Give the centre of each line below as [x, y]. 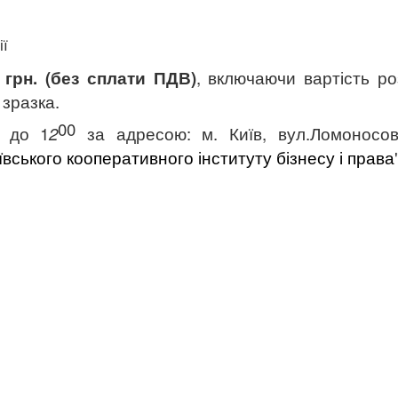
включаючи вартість [293, 77]
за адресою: [144, 133]
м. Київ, [240, 133]
